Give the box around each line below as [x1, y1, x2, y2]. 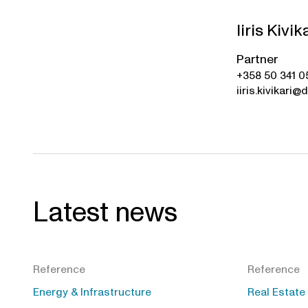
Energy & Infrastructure [33, 284, 151, 300]
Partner [236, 50, 278, 68]
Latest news [33, 193, 177, 232]
